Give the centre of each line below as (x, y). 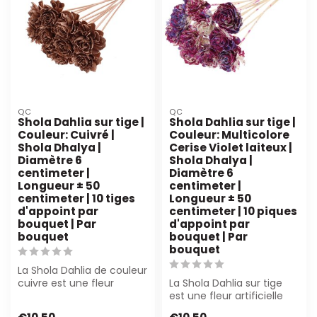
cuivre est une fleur (66, 283)
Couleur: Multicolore (229, 134)
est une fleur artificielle (226, 295)
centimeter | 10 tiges (76, 198)
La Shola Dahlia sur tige (226, 283)
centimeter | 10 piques (233, 211)
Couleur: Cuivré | (66, 134)
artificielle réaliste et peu (79, 295)
